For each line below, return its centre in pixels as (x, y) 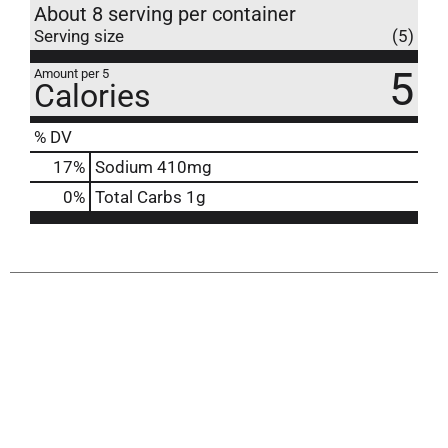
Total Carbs (138, 196)
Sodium (124, 166)
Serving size (79, 35)
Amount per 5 (71, 73)
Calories (92, 95)
